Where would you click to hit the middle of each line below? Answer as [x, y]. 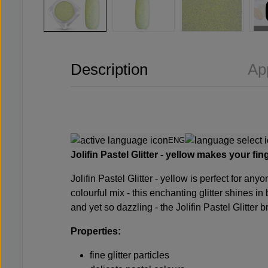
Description [109, 69]
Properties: [96, 232]
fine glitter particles [130, 255]
